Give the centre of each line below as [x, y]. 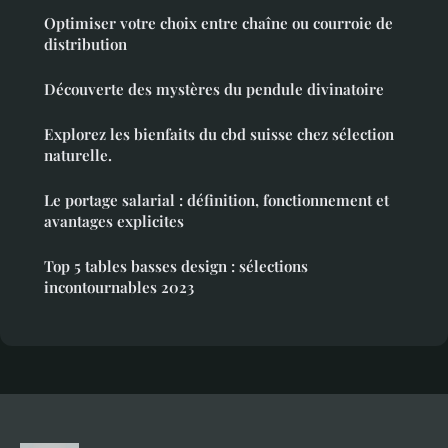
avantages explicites [114, 220]
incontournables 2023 [119, 286]
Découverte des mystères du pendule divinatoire [214, 88]
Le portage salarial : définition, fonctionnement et [216, 199]
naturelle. [78, 154]
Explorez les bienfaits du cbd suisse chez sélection [219, 133]
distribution [85, 43]
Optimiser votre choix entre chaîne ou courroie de [218, 22]
